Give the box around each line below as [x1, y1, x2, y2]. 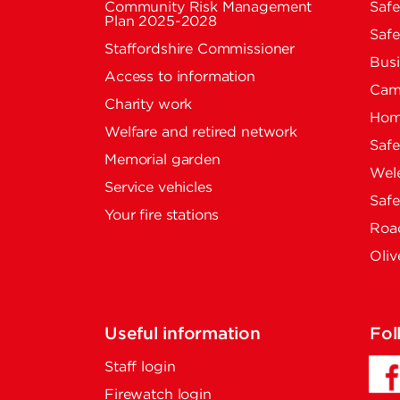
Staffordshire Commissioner [104, 43, 296, 56]
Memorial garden [104, 154, 221, 167]
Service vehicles [104, 181, 212, 195]
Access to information [104, 71, 255, 84]
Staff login [104, 361, 176, 374]
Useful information [104, 327, 261, 342]
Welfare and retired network [104, 126, 297, 139]
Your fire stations [104, 209, 220, 222]
